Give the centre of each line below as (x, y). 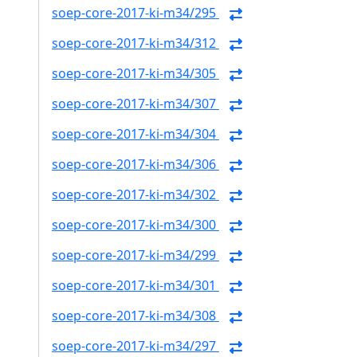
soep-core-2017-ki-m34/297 (135, 346)
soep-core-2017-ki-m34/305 (135, 74)
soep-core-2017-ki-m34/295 (135, 13)
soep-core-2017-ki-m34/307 (135, 104)
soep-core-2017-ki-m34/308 (135, 316)
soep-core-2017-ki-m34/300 (135, 225)
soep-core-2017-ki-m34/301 (135, 286)
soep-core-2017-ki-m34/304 (135, 134)
